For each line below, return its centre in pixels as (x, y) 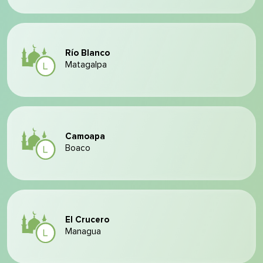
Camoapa (85, 136)
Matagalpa (86, 65)
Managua (83, 232)
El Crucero (87, 220)
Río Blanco (87, 53)
